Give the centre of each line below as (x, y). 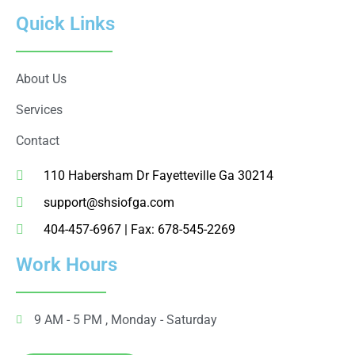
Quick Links (65, 24)
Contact (38, 141)
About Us (41, 79)
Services (39, 110)
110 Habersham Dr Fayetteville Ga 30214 (158, 176)
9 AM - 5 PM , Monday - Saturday (125, 320)
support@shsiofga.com (109, 203)
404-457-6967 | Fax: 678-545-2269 (139, 230)
